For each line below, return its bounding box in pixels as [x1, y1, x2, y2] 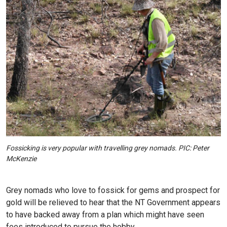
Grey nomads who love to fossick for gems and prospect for [6, 185, 220, 195]
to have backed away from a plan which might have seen [6, 209, 204, 219]
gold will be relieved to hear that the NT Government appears [6, 197, 220, 207]
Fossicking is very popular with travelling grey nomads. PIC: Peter [6, 143, 209, 152]
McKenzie [6, 154, 36, 163]
